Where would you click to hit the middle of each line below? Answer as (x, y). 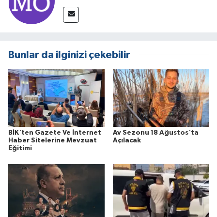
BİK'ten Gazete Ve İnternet (55, 132)
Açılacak (127, 140)
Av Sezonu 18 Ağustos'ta (155, 132)
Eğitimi (20, 148)
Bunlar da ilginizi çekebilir (69, 55)
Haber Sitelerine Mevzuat (53, 140)
